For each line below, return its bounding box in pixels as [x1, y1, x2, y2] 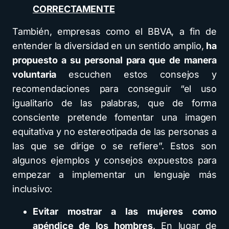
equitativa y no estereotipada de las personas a [12, 126, 217, 138]
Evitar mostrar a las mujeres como [33, 206, 217, 217]
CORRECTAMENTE [33, 4, 115, 15]
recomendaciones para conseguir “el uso [12, 83, 217, 95]
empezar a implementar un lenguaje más [12, 169, 217, 180]
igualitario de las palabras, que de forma [12, 98, 217, 109]
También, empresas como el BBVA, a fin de [12, 26, 217, 37]
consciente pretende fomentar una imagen [12, 112, 217, 123]
